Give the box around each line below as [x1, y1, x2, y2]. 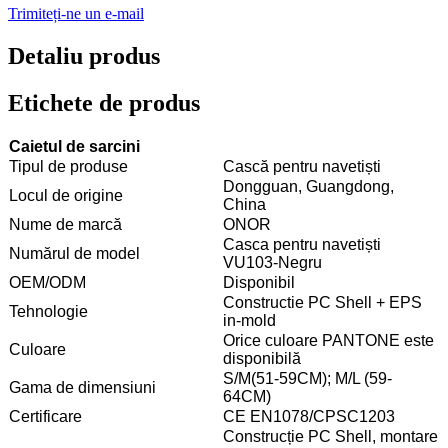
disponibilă [223, 350, 301, 368]
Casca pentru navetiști [223, 236, 381, 254]
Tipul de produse [9, 158, 128, 176]
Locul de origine [9, 187, 123, 205]
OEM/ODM [9, 274, 86, 292]
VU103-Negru [223, 254, 322, 272]
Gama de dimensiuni [9, 379, 156, 397]
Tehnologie [9, 303, 88, 321]
